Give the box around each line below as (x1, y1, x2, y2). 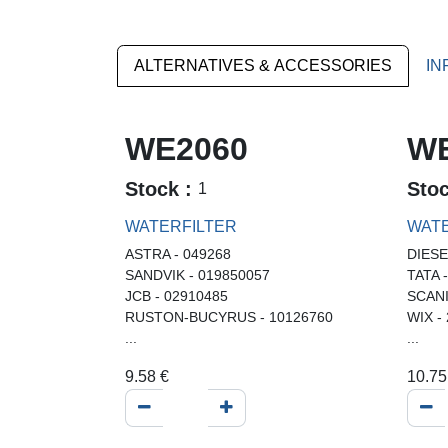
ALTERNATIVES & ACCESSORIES (134, 57, 392, 75)
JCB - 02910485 (125, 287, 228, 304)
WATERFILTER (125, 217, 237, 235)
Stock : (125, 177, 198, 200)
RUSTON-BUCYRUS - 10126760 (125, 308, 333, 325)
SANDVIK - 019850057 (125, 266, 270, 283)
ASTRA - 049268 (125, 245, 231, 262)
